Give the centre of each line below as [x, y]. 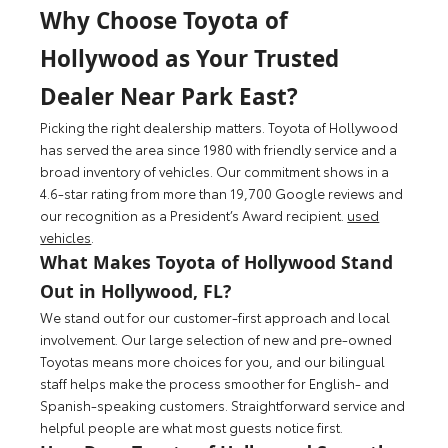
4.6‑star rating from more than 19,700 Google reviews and [222, 193]
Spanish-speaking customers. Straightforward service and [223, 405]
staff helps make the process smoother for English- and [215, 383]
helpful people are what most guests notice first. [192, 427]
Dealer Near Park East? [169, 97]
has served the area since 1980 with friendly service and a [219, 149]
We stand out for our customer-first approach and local [215, 317]
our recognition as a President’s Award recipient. [194, 215]
